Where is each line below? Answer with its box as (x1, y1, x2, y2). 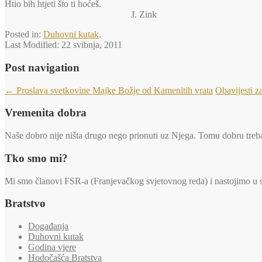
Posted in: (5, 29, 43, 40)
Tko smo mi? (5, 151, 68, 164)
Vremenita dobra (5, 106, 87, 119)
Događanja (28, 221, 68, 232)
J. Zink (5, 9, 157, 20)
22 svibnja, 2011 (61, 40, 122, 50)
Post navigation (5, 61, 80, 74)
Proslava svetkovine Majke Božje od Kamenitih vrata (14, 85, 213, 95)
